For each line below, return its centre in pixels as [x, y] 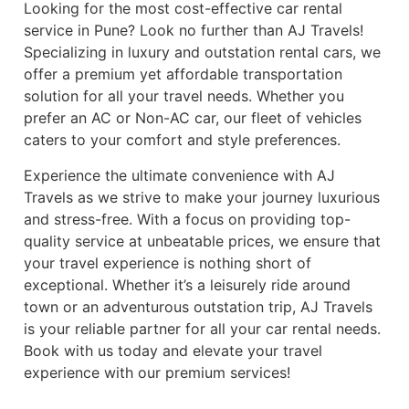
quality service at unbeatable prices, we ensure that [202, 241]
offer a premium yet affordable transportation [183, 74]
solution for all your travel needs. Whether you [184, 96]
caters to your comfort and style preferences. [182, 140]
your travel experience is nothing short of [168, 262]
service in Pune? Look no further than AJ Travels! [194, 31]
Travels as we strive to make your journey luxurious [202, 197]
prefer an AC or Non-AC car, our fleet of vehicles [193, 118]
